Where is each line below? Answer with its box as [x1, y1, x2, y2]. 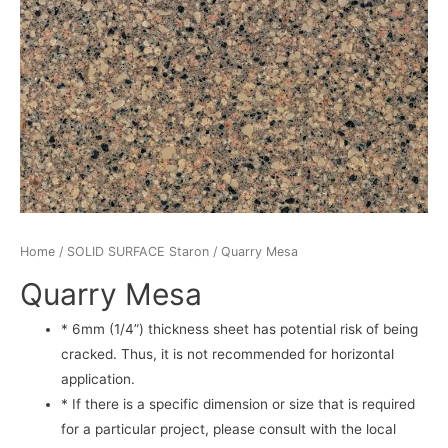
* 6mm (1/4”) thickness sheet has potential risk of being [61, 320, 419, 337]
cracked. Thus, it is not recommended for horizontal [61, 345, 395, 362]
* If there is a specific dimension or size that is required [61, 395, 416, 412]
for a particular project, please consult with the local [61, 420, 397, 437]
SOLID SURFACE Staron [67, 244, 209, 260]
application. [61, 370, 136, 387]
